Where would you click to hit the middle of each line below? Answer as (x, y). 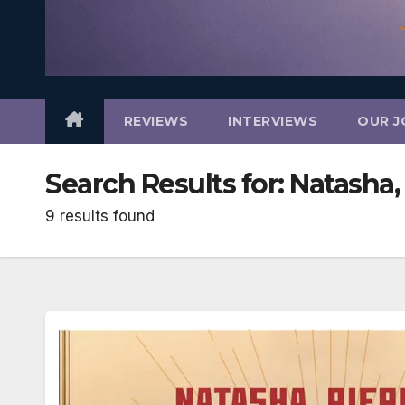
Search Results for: (167, 184)
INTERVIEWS (273, 121)
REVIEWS (155, 121)
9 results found (100, 216)
